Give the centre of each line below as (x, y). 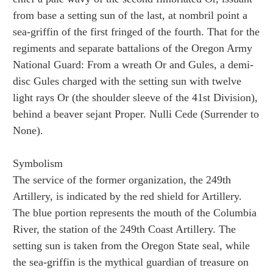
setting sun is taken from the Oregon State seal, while (131, 245)
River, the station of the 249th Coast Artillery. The (124, 229)
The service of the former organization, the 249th (122, 179)
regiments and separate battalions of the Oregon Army (133, 48)
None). (28, 130)
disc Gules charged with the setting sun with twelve (127, 81)
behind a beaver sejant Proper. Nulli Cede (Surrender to (136, 114)
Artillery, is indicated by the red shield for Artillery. (127, 196)
